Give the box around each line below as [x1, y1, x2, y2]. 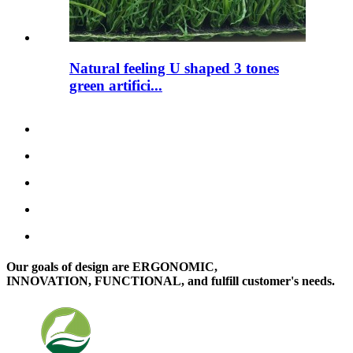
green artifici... [69, 77, 162, 95]
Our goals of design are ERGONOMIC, [6, 260, 217, 274]
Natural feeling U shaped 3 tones [69, 60, 279, 77]
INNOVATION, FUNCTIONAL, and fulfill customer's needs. [6, 274, 335, 288]
